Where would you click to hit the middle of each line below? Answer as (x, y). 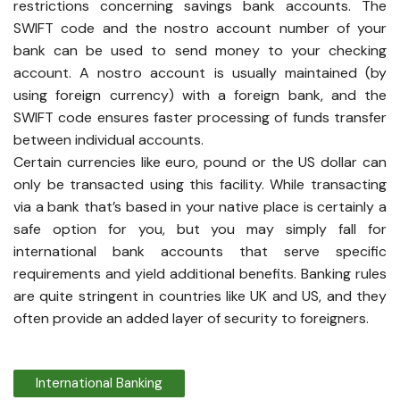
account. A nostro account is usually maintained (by (200, 72)
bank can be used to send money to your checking (200, 50)
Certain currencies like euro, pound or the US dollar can (200, 162)
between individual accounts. (108, 139)
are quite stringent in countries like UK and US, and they (200, 296)
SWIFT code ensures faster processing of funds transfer (200, 117)
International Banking (99, 383)
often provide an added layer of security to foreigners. (191, 318)
